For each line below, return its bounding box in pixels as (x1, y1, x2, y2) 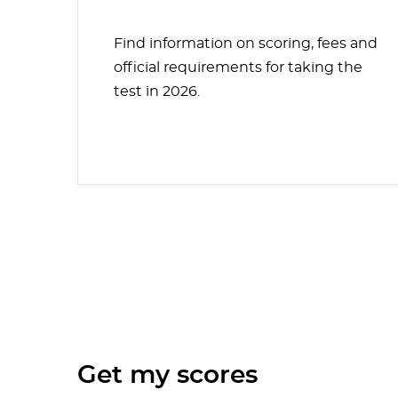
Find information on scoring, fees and (114, 36, 378, 51)
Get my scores (77, 362, 258, 388)
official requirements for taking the (114, 60, 362, 75)
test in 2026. (114, 84, 200, 99)
